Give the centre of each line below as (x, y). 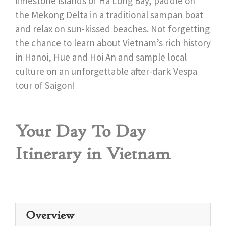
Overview (50, 216)
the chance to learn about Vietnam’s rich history (113, 43)
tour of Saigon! (45, 85)
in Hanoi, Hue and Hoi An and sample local (101, 57)
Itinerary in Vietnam (93, 154)
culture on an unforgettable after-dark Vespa (106, 71)
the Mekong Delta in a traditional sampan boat (109, 14)
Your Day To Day (81, 131)
